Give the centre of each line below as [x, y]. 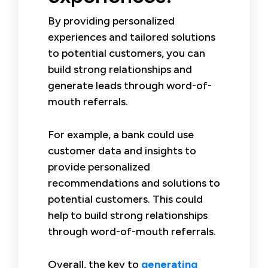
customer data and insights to [122, 150]
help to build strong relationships [128, 215]
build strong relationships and [120, 69]
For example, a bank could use [121, 134]
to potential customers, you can [127, 53]
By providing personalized [111, 21]
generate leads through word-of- [130, 85]
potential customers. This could [125, 199]
